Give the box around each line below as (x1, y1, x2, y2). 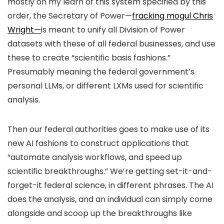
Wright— (7, 24, 41, 35)
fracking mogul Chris (132, 10, 213, 21)
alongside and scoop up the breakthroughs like (7, 207, 192, 219)
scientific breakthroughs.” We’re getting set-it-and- (7, 165, 212, 177)
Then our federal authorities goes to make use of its (7, 123, 209, 135)
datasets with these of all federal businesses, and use (7, 38, 215, 49)
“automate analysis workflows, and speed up (7, 151, 182, 163)
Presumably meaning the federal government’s (7, 66, 194, 77)
